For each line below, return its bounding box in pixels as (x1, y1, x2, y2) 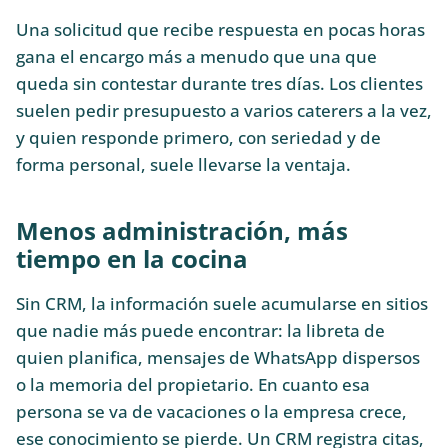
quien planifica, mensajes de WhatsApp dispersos (16, 345, 420, 369)
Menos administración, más (16, 214, 348, 248)
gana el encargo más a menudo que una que (16, 44, 377, 68)
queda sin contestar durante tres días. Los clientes (16, 71, 423, 95)
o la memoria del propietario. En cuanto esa (16, 372, 370, 396)
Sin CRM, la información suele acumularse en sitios (16, 291, 428, 315)
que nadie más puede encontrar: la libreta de (16, 318, 385, 342)
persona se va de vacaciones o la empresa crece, (16, 399, 407, 423)
